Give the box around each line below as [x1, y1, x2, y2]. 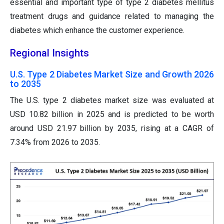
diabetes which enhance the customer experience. [10, 25, 184, 35]
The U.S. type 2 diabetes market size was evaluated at [10, 95, 214, 105]
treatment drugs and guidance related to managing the [10, 11, 214, 21]
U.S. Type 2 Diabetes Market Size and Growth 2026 [10, 69, 214, 80]
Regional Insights [10, 47, 89, 59]
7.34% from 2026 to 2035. [10, 137, 100, 147]
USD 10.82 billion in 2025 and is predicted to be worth [10, 109, 214, 119]
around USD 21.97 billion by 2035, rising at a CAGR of [10, 123, 214, 133]
